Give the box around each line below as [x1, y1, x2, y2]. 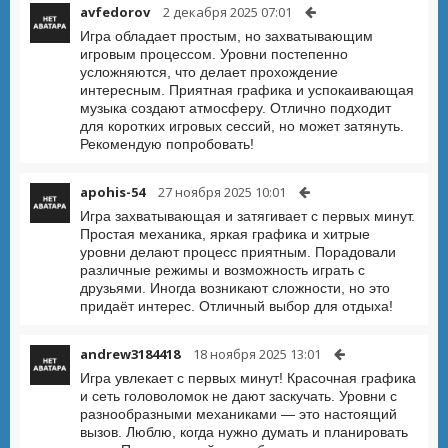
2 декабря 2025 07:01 [163, 3, 292, 21]
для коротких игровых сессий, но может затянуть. [80, 118, 404, 134]
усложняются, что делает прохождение [80, 64, 338, 80]
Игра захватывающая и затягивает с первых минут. [80, 208, 415, 224]
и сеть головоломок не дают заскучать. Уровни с [80, 388, 397, 404]
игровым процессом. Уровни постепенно [80, 46, 348, 62]
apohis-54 [80, 183, 145, 201]
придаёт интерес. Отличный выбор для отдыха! [80, 298, 393, 314]
